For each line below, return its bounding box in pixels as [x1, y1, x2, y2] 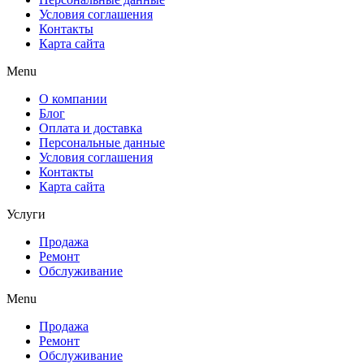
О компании [39, 91, 107, 106]
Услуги [6, 206, 45, 221]
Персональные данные [39, 135, 165, 149]
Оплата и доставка [39, 120, 142, 135]
